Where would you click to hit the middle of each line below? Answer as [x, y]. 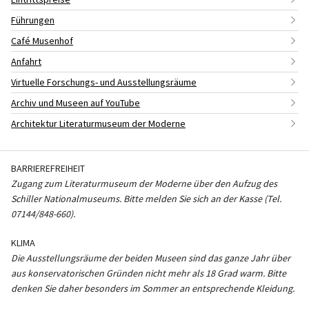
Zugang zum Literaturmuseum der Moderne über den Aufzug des [144, 183]
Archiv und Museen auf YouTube [76, 102]
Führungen [33, 20]
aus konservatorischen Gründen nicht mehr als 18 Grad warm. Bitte [149, 273]
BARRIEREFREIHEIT [48, 168]
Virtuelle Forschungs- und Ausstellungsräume [104, 82]
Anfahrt [26, 61]
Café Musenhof [42, 40]
